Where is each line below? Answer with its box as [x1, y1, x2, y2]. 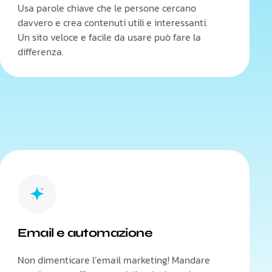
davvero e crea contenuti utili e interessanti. [18, 15, 208, 30]
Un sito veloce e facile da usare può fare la [18, 30, 202, 44]
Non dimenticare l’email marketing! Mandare [18, 253, 211, 267]
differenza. [18, 44, 64, 59]
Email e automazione [18, 225, 152, 240]
